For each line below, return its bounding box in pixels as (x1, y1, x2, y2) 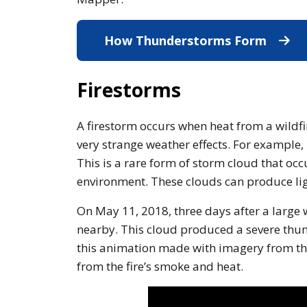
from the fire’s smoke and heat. (77, 258, 243, 274)
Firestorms (77, 76, 181, 103)
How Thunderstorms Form (104, 32, 270, 49)
